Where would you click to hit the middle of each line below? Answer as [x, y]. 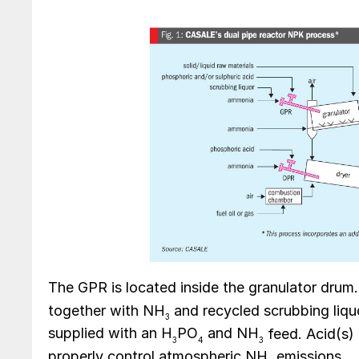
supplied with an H [110, 333]
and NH [231, 333]
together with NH [107, 310]
